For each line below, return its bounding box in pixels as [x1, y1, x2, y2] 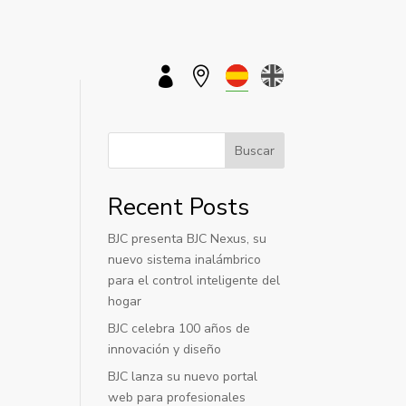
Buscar [234, 141, 275, 159]
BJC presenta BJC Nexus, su [108, 230, 267, 247]
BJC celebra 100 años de [108, 320, 251, 337]
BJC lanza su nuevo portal [108, 368, 258, 385]
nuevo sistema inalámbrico [108, 251, 262, 268]
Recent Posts [108, 191, 250, 223]
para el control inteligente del [108, 272, 281, 289]
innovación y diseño [108, 341, 222, 358]
